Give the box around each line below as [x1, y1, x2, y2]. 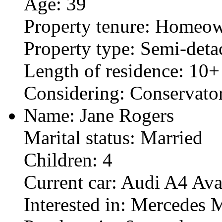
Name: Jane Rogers [24, 104, 174, 126]
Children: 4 [24, 149, 112, 170]
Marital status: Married [24, 126, 203, 148]
